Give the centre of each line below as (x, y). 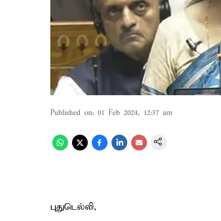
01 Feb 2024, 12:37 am (135, 113)
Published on (71, 113)
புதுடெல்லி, (74, 207)
